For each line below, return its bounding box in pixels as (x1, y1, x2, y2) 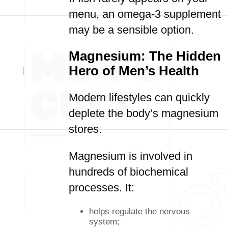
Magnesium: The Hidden (69, 49, 221, 63)
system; (89, 217, 120, 226)
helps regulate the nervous (89, 207, 190, 216)
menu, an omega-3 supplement (69, 8, 221, 20)
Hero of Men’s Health (69, 64, 199, 78)
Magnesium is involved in (69, 150, 192, 162)
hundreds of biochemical (69, 165, 188, 178)
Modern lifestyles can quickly (69, 91, 210, 104)
